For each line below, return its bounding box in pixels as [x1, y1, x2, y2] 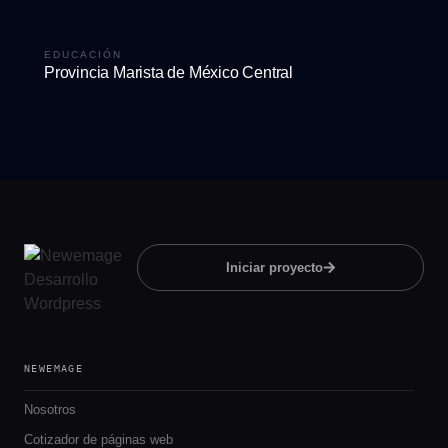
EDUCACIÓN [44, 48, 122, 60]
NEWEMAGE [24, 362, 84, 374]
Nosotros [24, 401, 76, 417]
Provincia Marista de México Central [44, 63, 293, 81]
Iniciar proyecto [225, 259, 323, 275]
